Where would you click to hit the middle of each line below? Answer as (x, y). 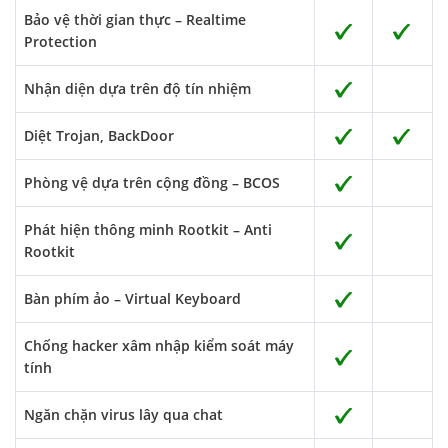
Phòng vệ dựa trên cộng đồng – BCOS (152, 182)
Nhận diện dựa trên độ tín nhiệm (137, 88)
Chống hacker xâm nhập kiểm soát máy (159, 345)
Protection (60, 41)
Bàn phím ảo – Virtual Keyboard (132, 298)
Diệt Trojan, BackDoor (99, 135)
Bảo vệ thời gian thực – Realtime (135, 19)
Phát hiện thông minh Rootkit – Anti (148, 229)
